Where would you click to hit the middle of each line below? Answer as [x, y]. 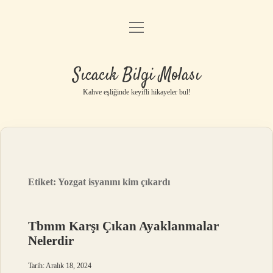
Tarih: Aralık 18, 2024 [60, 266]
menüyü [147, 27]
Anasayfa [136, 30]
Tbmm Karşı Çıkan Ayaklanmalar [124, 226]
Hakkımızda [136, 123]
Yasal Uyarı [136, 92]
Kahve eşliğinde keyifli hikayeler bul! [136, 92]
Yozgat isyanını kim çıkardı [114, 182]
